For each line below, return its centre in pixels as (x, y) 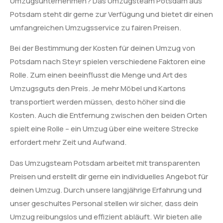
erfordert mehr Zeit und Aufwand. (68, 142)
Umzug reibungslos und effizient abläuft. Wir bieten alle (106, 217)
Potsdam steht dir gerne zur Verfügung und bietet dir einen (111, 14)
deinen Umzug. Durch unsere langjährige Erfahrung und (106, 190)
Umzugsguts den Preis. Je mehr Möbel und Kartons (98, 89)
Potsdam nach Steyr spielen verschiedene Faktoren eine (108, 62)
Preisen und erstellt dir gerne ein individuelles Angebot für (109, 176)
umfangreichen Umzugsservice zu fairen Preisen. (96, 27)
